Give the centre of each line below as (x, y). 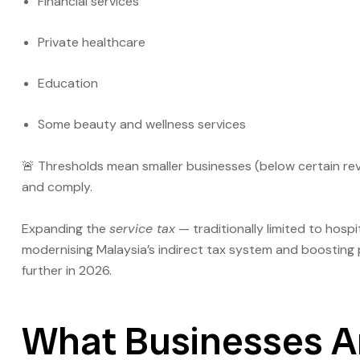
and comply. (57, 187)
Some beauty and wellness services (142, 125)
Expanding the (65, 229)
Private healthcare (92, 43)
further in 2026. (67, 271)
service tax (142, 229)
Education (68, 84)
